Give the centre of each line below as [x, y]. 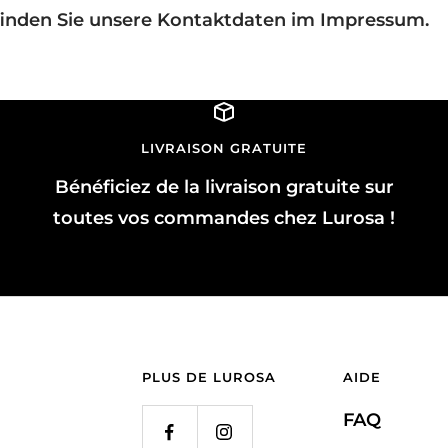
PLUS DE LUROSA [208, 376]
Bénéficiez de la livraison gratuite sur [224, 186]
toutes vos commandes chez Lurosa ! [224, 217]
